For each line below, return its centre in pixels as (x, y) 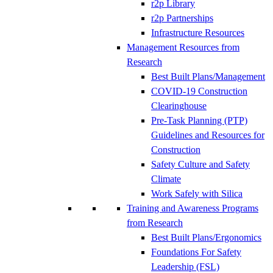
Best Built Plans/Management (208, 76)
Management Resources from (183, 47)
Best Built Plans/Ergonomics (206, 237)
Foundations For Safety (196, 252)
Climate (166, 179)
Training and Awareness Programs (193, 208)
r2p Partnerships (182, 18)
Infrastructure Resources (198, 32)
